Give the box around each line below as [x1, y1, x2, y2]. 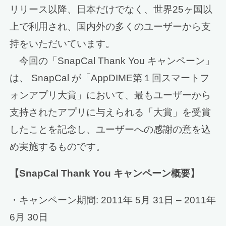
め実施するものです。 [10, 141, 106, 152]
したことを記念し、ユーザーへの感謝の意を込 [10, 124, 211, 135]
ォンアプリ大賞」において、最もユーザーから [10, 90, 211, 101]
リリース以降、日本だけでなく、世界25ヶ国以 [10, 4, 213, 15]
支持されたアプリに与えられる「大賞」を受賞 [10, 107, 211, 118]
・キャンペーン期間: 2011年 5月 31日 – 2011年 [10, 195, 216, 206]
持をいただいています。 [10, 38, 116, 49]
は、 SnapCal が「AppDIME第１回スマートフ [10, 73, 210, 84]
